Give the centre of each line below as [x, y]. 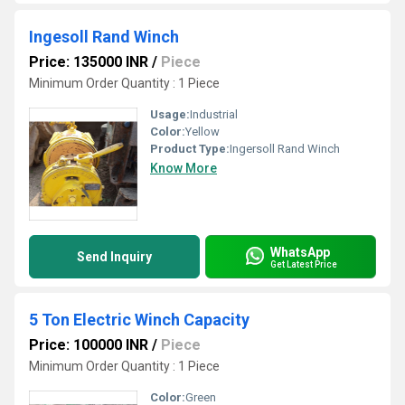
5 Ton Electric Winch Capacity [139, 320]
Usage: [170, 114]
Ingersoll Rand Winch [285, 149]
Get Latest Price [304, 264]
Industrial [214, 114]
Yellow [202, 132]
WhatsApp [300, 252]
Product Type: [190, 149]
